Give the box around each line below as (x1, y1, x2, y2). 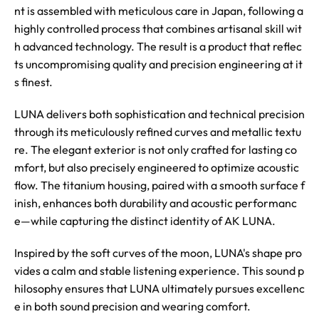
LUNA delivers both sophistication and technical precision (14, 107, 305, 121)
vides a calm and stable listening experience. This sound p (14, 263, 304, 278)
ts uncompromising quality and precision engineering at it (14, 57, 303, 71)
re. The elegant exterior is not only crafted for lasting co (14, 142, 297, 157)
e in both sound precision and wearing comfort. (14, 299, 251, 313)
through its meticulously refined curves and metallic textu (14, 125, 301, 139)
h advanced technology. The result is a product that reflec (14, 39, 302, 53)
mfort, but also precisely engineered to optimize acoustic (14, 160, 299, 174)
